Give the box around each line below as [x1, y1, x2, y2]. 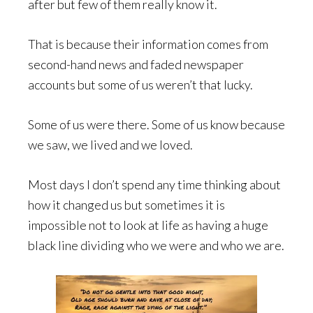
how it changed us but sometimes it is [28, 197, 225, 212]
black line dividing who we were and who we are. [28, 238, 284, 253]
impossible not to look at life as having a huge [28, 217, 268, 233]
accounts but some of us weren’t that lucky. [28, 77, 253, 92]
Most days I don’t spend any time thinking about [28, 177, 281, 192]
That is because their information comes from [28, 36, 268, 52]
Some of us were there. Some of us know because [28, 117, 285, 132]
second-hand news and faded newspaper [28, 57, 244, 72]
